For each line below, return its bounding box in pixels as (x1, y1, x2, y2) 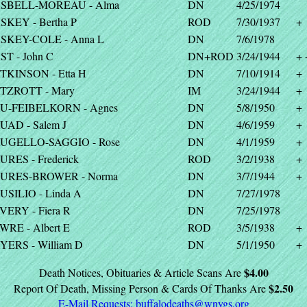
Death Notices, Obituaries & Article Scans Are (38, 265, 244, 280)
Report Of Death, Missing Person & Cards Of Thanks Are (14, 281, 269, 295)
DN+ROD (187, 49, 234, 63)
